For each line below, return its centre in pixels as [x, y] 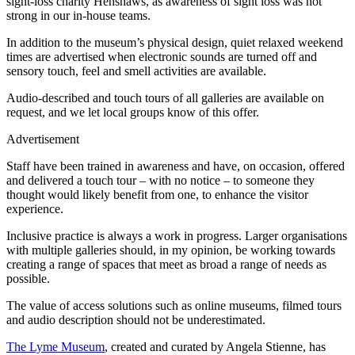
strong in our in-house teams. [80, 16]
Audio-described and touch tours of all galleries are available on [165, 98]
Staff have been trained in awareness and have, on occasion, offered [176, 166]
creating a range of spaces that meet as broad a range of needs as [166, 265]
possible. [30, 279]
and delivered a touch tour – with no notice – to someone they [160, 181]
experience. [36, 209]
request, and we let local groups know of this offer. [133, 113]
